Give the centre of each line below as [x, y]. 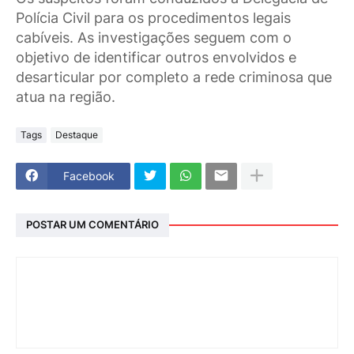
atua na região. [66, 96]
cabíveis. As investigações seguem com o [154, 37]
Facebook [89, 176]
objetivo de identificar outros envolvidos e [156, 57]
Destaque [77, 135]
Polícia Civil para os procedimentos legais [153, 17]
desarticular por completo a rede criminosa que [174, 77]
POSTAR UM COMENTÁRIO [92, 225]
